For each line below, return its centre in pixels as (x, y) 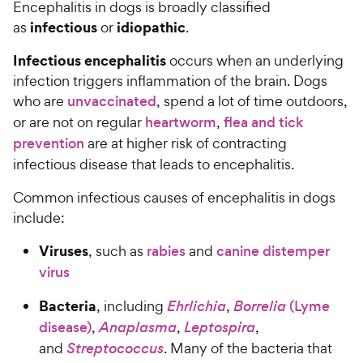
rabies (166, 251)
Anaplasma (138, 327)
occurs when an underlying (255, 60)
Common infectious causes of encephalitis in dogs (174, 197)
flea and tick (263, 122)
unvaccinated (112, 101)
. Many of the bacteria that (248, 348)
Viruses (64, 250)
